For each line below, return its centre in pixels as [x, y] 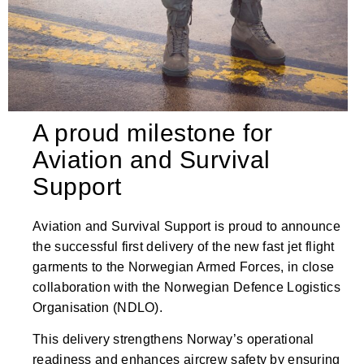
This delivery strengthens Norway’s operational [173, 340]
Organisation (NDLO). [98, 307]
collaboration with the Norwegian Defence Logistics [186, 287]
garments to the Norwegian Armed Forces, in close [184, 266]
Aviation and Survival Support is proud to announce [186, 226]
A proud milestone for [153, 132]
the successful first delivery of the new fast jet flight [184, 246]
